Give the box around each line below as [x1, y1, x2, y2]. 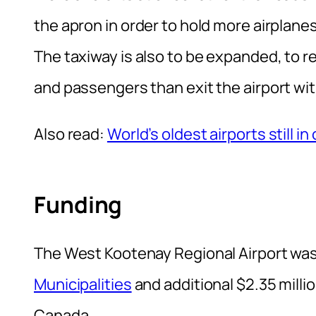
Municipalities [34, 273, 132, 295]
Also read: [34, 123, 107, 145]
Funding [34, 189, 123, 221]
